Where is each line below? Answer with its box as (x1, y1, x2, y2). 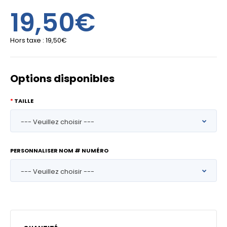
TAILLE (14, 97, 33, 105)
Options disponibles (10, 71, 115, 86)
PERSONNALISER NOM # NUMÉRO (10, 146, 108, 155)
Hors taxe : (10, 35, 46, 45)
